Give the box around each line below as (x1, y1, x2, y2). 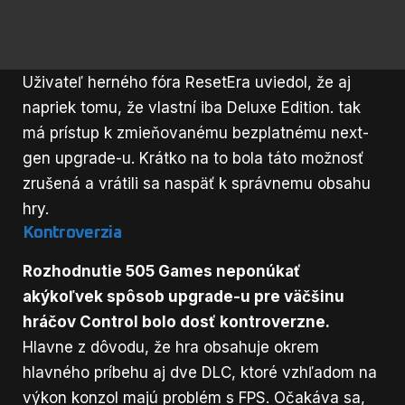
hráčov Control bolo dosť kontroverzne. (23, 313, 329, 332)
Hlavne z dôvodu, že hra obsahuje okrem (23, 338, 319, 357)
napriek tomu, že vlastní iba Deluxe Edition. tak (23, 98, 361, 117)
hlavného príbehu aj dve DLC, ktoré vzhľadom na (23, 363, 377, 382)
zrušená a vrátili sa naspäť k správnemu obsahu (23, 174, 371, 193)
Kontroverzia (23, 223, 121, 241)
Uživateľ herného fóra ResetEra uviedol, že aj (23, 72, 351, 91)
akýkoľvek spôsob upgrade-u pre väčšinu (23, 287, 344, 306)
